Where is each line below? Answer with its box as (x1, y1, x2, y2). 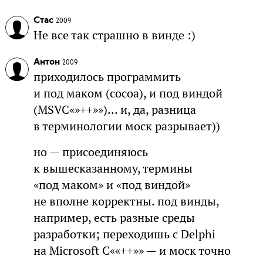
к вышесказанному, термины (33, 160, 193, 176)
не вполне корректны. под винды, (33, 193, 219, 209)
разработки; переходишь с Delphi (33, 226, 215, 242)
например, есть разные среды (33, 210, 195, 225)
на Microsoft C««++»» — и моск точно (33, 242, 231, 258)
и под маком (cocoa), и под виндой (33, 85, 222, 101)
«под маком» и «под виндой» (33, 177, 190, 193)
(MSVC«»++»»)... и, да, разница (33, 102, 196, 117)
